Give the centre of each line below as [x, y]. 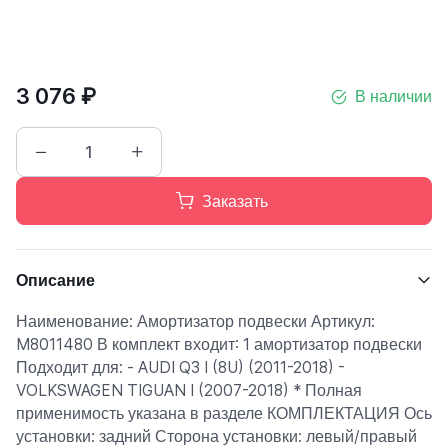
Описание [55, 280]
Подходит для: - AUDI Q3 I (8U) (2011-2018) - [180, 367]
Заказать [235, 201]
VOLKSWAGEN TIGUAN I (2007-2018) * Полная [189, 390]
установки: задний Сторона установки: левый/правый [216, 436]
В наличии [393, 96]
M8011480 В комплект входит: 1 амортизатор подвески [219, 344]
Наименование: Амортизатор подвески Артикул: [195, 321]
